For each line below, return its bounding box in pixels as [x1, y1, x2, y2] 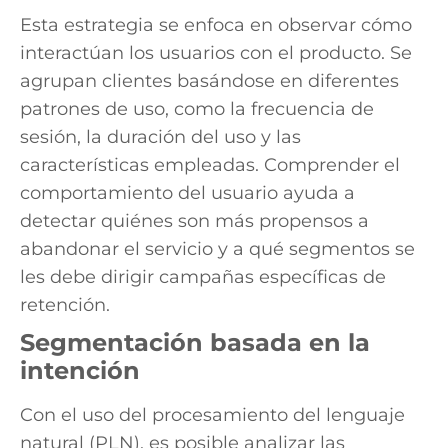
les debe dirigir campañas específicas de [20, 265, 386, 288]
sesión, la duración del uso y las [20, 125, 301, 148]
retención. [20, 293, 110, 316]
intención [20, 355, 140, 385]
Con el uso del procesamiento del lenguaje [20, 403, 405, 426]
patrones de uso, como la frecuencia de [20, 97, 374, 120]
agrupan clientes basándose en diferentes [20, 69, 399, 92]
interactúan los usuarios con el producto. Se [20, 41, 412, 64]
